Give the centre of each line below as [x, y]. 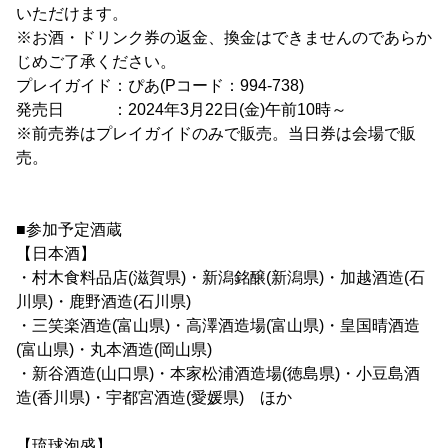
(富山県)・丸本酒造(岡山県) [114, 349]
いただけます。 [72, 13]
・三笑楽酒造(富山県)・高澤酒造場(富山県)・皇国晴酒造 [218, 325]
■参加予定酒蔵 [69, 229]
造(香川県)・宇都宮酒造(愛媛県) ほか [154, 397]
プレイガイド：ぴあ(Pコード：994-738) [160, 85]
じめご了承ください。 [96, 61]
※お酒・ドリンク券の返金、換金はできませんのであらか [224, 37]
